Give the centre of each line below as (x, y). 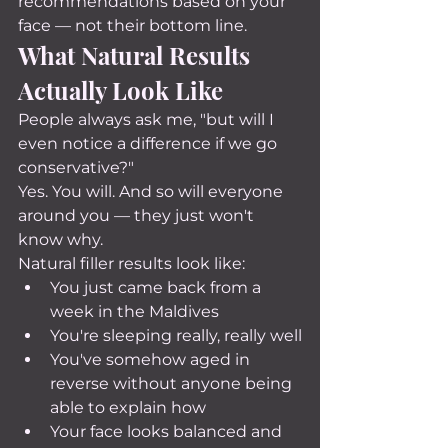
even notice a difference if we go (149, 143)
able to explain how (128, 407)
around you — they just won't (138, 215)
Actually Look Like (120, 90)
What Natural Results (137, 55)
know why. (60, 239)
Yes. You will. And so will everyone (152, 191)
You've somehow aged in (152, 359)
